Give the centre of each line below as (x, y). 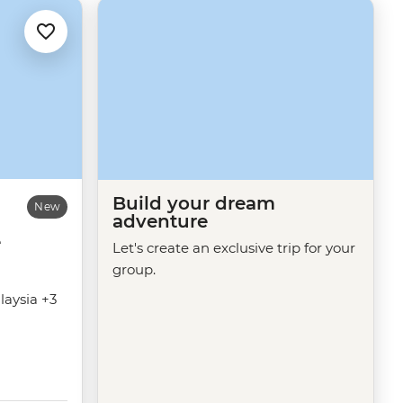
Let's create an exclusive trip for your (234, 247)
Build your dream (194, 203)
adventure (160, 221)
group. (134, 269)
